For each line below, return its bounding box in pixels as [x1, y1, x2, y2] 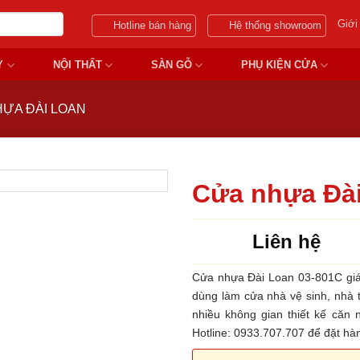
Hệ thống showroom [229, 19, 322, 31]
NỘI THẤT [52, 59, 102, 71]
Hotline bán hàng [113, 19, 192, 31]
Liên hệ [252, 230, 321, 252]
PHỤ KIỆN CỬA [240, 59, 317, 71]
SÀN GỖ [150, 59, 192, 71]
